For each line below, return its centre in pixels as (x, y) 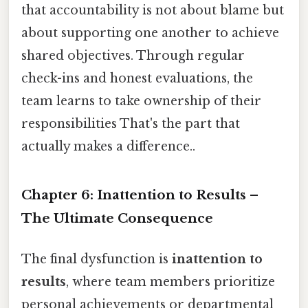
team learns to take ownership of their (141, 101)
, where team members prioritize (170, 282)
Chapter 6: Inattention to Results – (140, 195)
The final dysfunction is (97, 260)
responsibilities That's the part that (131, 124)
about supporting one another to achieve (150, 33)
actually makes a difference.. (108, 147)
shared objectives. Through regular (133, 56)
